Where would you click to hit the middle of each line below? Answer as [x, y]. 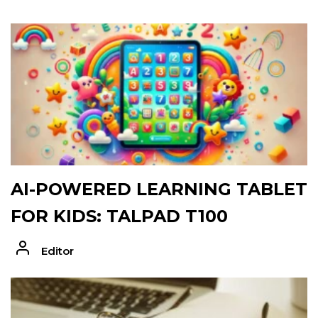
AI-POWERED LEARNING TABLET [159, 190]
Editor [57, 251]
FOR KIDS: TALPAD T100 [119, 216]
